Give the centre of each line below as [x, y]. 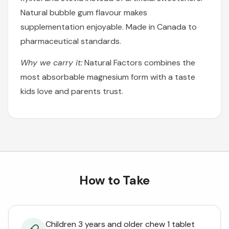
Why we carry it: [51, 62]
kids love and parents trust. [72, 91]
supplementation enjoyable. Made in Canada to [109, 27]
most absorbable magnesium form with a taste [108, 77]
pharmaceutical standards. [71, 41]
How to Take [114, 180]
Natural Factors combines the [139, 62]
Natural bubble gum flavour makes [84, 12]
